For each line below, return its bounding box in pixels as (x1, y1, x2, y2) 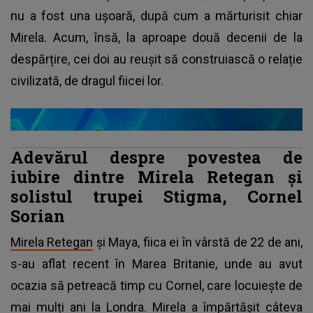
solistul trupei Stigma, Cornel (10, 184, 303, 207)
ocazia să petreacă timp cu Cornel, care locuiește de (10, 277, 303, 293)
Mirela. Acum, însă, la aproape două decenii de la (10, 29, 303, 45)
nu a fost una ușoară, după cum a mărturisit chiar (10, 8, 303, 23)
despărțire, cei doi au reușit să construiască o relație (10, 51, 303, 66)
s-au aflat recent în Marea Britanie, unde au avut (10, 256, 303, 271)
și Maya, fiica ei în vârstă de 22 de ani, (93, 234, 303, 249)
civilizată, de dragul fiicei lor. (10, 73, 163, 88)
